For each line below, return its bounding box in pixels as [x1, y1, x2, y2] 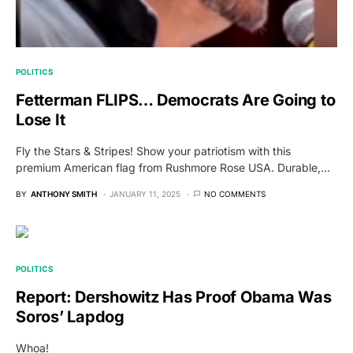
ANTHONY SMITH [31, 189, 97, 199]
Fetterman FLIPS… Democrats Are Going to [16, 91, 336, 110]
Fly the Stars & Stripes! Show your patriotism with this [16, 144, 291, 158]
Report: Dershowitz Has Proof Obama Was [16, 288, 332, 307]
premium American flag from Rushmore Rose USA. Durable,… [16, 161, 330, 175]
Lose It [16, 110, 65, 130]
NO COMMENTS [204, 189, 266, 199]
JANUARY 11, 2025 [110, 189, 180, 199]
